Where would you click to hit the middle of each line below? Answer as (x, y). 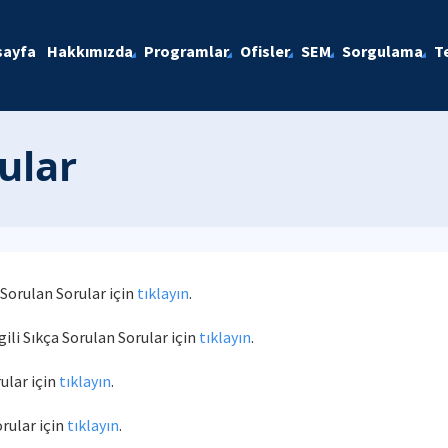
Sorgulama (382, 51)
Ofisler (264, 51)
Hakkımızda (89, 51)
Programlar (186, 51)
